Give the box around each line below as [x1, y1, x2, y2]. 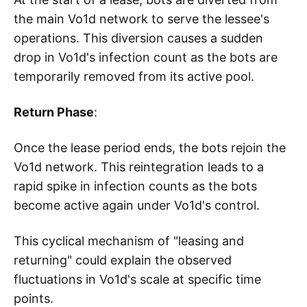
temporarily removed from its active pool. [14, 69, 254, 84]
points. [14, 291, 53, 306]
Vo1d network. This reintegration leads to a [14, 159, 264, 174]
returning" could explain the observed [14, 252, 232, 267]
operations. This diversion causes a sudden [14, 30, 263, 45]
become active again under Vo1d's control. [14, 197, 260, 212]
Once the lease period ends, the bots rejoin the [14, 140, 286, 155]
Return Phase [14, 104, 94, 119]
